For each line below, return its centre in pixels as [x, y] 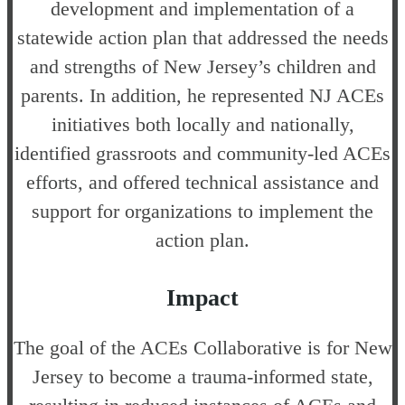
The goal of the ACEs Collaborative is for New [202, 347]
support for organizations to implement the [202, 211]
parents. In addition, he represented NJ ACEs [202, 95]
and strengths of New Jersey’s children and [202, 66]
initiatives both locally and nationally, [202, 124]
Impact [202, 297]
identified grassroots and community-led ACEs [202, 153]
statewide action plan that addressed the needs [202, 37]
